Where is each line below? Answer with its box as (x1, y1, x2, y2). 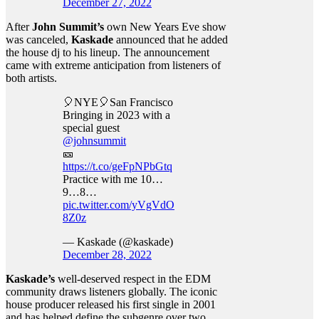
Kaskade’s (6, 273, 55, 285)
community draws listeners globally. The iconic (6, 286, 217, 298)
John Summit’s (32, 21, 104, 33)
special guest (63, 122, 120, 134)
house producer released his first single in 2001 (6, 298, 216, 310)
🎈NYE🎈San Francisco (63, 96, 173, 108)
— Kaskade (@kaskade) (63, 236, 173, 248)
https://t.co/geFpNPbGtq (63, 160, 172, 172)
